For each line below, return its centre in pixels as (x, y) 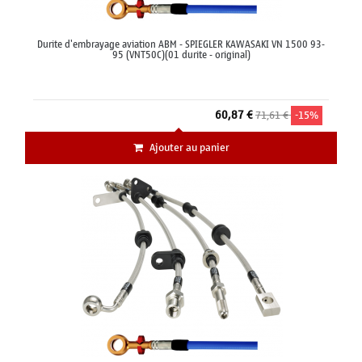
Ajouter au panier (189, 148)
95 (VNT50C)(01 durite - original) (181, 55)
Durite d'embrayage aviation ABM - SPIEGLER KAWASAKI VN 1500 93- (181, 45)
